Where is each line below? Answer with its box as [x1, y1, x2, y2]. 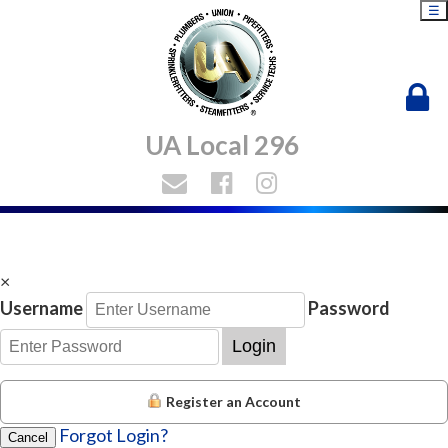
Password [308, 297, 390, 319]
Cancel [8, 430, 48, 445]
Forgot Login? [59, 424, 168, 446]
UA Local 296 [145, 129, 299, 162]
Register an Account [166, 393, 301, 410]
